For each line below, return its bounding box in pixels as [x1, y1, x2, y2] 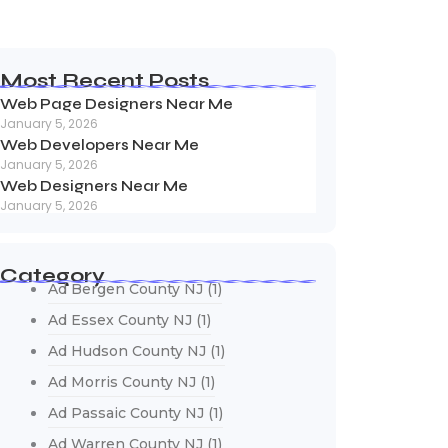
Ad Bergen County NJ [47, 280, 203, 299]
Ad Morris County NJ [47, 373, 196, 392]
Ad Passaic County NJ [47, 404, 204, 423]
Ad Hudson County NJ [47, 342, 206, 361]
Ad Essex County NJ [47, 311, 192, 330]
